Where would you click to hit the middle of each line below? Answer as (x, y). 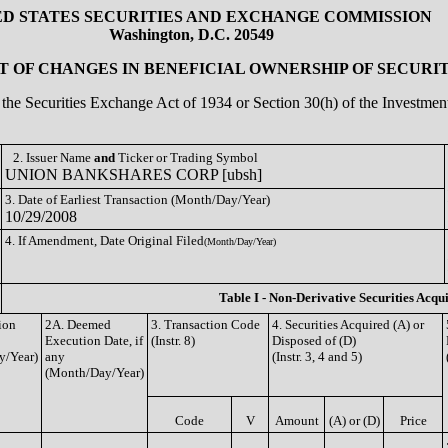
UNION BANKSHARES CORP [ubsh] (133, 174)
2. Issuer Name (53, 157)
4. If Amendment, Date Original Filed (104, 240)
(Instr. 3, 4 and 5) (317, 356)
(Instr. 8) (173, 340)
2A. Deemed (78, 324)
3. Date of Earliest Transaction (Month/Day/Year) (137, 199)
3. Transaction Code (205, 324)
